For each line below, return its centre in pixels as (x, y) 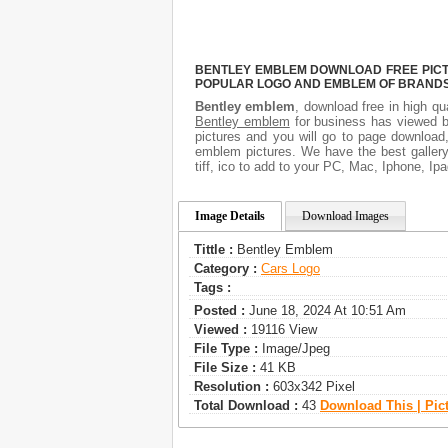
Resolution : (231, 386)
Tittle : (213, 249)
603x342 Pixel (312, 386)
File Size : (225, 367)
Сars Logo (290, 268)
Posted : (219, 310)
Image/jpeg (294, 348)
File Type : (226, 348)
